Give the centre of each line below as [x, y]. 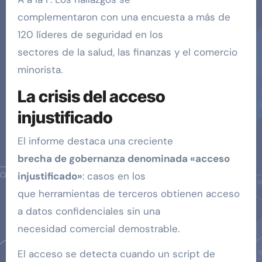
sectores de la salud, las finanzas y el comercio [127, 52]
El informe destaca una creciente [95, 141]
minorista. [40, 70]
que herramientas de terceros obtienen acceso [128, 193]
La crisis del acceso [91, 97]
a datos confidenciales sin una [89, 211]
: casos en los [114, 176]
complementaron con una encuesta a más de [124, 17]
